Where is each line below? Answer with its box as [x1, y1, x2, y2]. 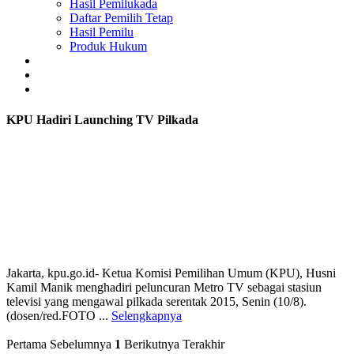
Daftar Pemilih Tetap [70, 11, 173, 24]
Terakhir [183, 337, 224, 351]
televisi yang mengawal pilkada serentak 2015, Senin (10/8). [6, 294, 307, 308]
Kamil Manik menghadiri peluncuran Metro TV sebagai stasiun [6, 280, 322, 294]
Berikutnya [124, 337, 179, 351]
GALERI [38, 54, 85, 67]
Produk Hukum [70, 40, 147, 53]
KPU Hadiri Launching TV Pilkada [6, 113, 198, 127]
